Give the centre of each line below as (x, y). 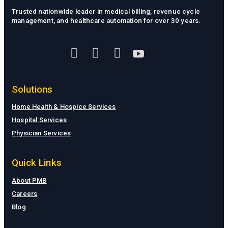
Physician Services (41, 133)
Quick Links (37, 163)
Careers (25, 193)
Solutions (32, 89)
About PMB (29, 180)
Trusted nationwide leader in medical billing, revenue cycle (106, 12)
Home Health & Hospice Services (64, 107)
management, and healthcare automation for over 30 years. (106, 21)
